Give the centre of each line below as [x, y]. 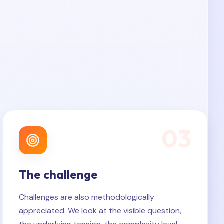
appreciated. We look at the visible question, [100, 211]
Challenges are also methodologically [87, 197]
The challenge [59, 174]
